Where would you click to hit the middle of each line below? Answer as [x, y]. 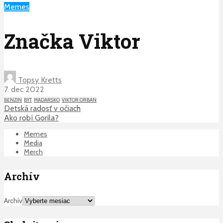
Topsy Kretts [39, 80]
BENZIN [13, 100]
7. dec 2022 [24, 90]
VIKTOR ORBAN [79, 100]
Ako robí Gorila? [31, 118]
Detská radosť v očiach [42, 109]
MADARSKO [47, 100]
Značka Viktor [72, 41]
